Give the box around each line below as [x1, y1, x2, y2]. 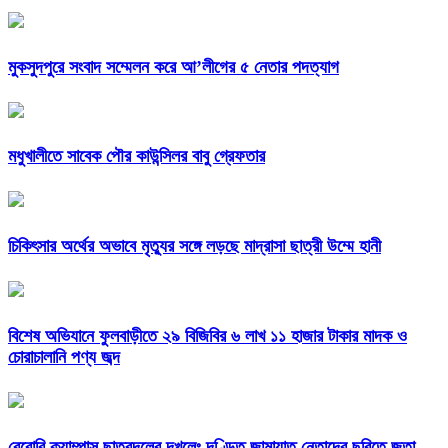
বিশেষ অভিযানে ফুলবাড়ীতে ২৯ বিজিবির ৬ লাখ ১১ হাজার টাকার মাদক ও [8, 326, 407, 347]
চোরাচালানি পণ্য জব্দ [8, 347, 120, 368]
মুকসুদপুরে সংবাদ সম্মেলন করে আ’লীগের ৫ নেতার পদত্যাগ [8, 56, 339, 77]
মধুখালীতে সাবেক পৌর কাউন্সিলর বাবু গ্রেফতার [8, 146, 265, 167]
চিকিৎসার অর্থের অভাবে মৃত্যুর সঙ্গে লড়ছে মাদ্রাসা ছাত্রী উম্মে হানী [8, 236, 381, 257]
